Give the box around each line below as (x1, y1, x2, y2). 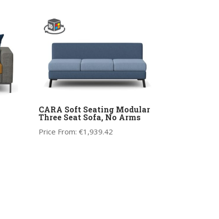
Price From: (38, 126, 79, 136)
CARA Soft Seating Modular (38, 104, 150, 114)
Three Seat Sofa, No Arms (38, 111, 141, 122)
